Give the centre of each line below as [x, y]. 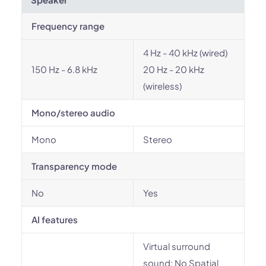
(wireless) [162, 86]
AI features [55, 219]
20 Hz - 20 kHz [174, 69]
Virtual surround [177, 246]
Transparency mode [74, 166]
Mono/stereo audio [73, 113]
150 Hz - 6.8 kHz [64, 69]
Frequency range [68, 26]
